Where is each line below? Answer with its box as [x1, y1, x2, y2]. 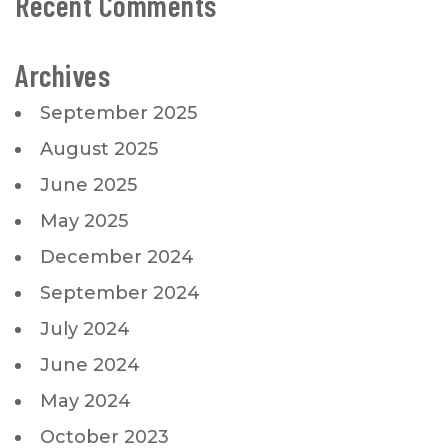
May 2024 [40, 389, 131, 412]
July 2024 [40, 317, 130, 340]
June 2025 [40, 173, 137, 196]
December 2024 [40, 245, 194, 268]
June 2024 [40, 353, 140, 376]
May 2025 [40, 209, 128, 232]
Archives [15, 56, 110, 93]
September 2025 [40, 101, 197, 124]
